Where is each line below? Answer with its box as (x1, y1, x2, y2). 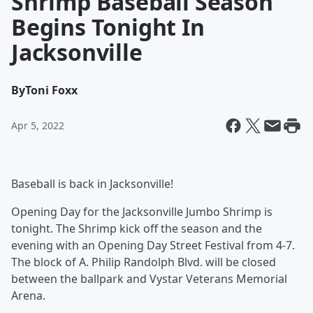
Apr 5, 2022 (11, 119, 64, 132)
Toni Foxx (25, 82, 78, 98)
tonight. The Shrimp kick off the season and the (11, 221, 262, 236)
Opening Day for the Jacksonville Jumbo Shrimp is (11, 204, 272, 219)
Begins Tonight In (11, 12, 205, 42)
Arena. (11, 288, 45, 303)
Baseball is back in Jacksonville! (11, 176, 173, 191)
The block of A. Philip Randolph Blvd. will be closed (11, 254, 276, 270)
